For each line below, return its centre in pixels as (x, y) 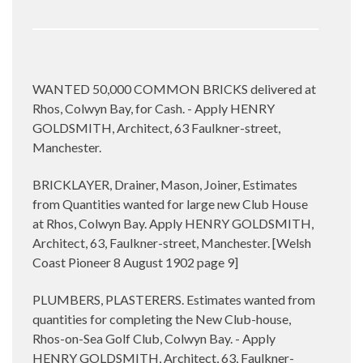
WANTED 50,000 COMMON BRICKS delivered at (174, 88)
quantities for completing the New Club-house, (162, 318)
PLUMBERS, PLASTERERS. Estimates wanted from (174, 299)
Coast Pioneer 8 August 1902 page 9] (135, 262)
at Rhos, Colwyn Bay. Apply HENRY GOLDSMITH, (173, 223)
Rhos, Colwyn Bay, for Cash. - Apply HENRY (154, 108)
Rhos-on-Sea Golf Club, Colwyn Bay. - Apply (154, 338)
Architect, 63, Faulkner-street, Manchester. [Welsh (172, 242)
